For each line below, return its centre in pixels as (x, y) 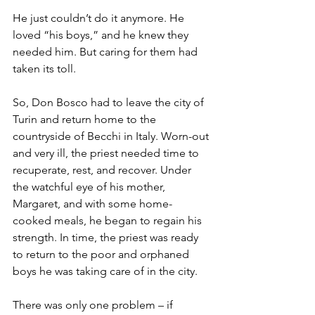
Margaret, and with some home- (92, 204)
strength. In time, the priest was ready (107, 238)
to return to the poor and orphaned (102, 255)
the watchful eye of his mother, (90, 187)
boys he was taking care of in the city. (105, 271)
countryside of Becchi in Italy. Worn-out (112, 136)
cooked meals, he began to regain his (109, 221)
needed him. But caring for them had (107, 52)
